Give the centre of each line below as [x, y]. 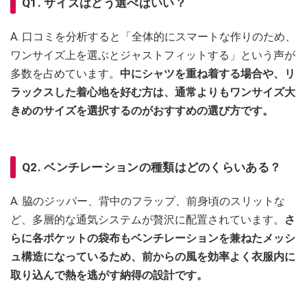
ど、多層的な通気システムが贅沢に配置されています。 [147, 219]
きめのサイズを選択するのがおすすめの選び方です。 [142, 110]
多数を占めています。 [65, 73]
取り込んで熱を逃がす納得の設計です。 [109, 275]
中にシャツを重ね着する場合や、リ [208, 73]
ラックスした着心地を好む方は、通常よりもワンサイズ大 [153, 92]
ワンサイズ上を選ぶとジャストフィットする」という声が [153, 55]
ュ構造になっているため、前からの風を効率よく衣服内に [153, 256]
